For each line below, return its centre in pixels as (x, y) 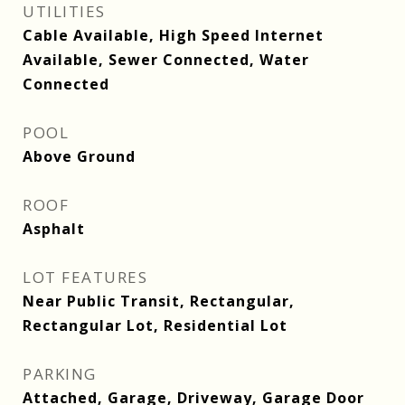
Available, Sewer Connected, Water (166, 60)
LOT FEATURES (85, 277)
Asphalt (54, 229)
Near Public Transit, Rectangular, (159, 301)
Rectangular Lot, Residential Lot (155, 325)
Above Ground (79, 156)
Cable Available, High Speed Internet (173, 35)
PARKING (60, 374)
